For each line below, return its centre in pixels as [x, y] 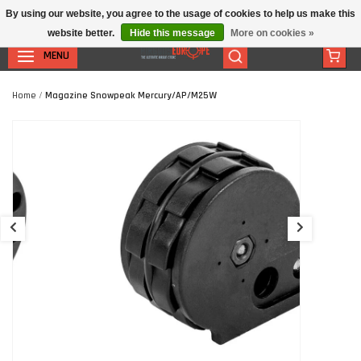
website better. [82, 33]
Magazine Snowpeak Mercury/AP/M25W [131, 95]
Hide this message [172, 33]
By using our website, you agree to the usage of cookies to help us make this [180, 14]
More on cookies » [272, 33]
